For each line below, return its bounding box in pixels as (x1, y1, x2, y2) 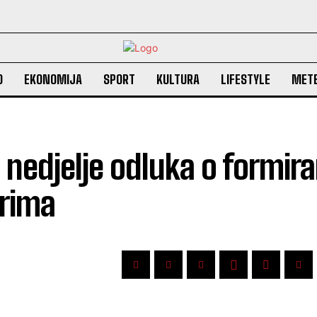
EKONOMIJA (23, 71, 82, 87)
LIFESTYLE (220, 71, 270, 87)
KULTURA (156, 71, 200, 87)
